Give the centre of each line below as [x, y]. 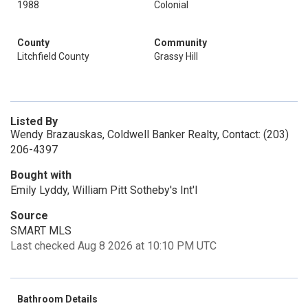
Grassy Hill [176, 56]
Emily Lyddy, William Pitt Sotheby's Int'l [104, 190]
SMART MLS [41, 231]
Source [29, 216]
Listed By [34, 121]
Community [180, 43]
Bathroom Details [57, 299]
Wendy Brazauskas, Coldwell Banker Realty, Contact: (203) [150, 134]
